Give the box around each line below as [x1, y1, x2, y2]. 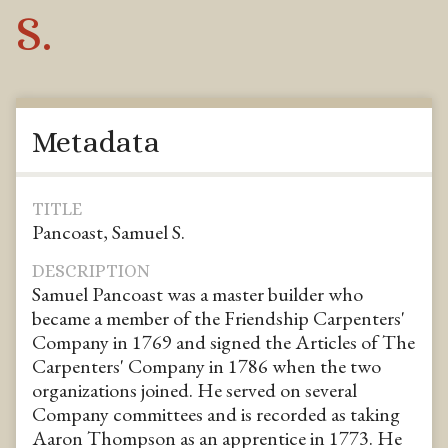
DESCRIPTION [32, 260, 150, 281]
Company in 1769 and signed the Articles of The [32, 328, 415, 355]
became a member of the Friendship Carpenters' [32, 304, 405, 331]
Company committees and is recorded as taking [32, 400, 400, 427]
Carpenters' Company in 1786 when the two [32, 352, 381, 379]
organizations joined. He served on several [32, 376, 357, 403]
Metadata [32, 124, 160, 159]
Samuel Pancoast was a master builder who [32, 280, 363, 307]
